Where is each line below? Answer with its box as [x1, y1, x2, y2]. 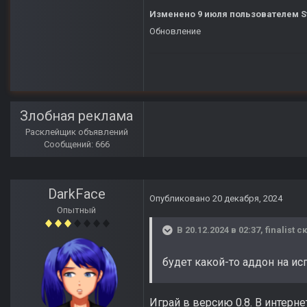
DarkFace [48, 186, 106, 203]
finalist [265, 225, 295, 236]
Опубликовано [149, 193, 212, 204]
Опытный [57, 205, 97, 216]
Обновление [149, 26, 201, 37]
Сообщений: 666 [44, 139, 110, 150]
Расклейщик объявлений [25, 127, 128, 138]
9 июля [197, 9, 228, 20]
